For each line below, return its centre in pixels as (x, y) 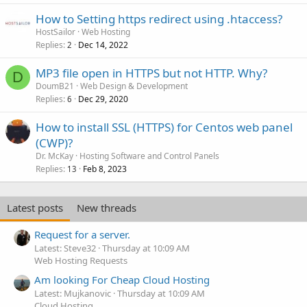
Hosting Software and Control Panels (149, 156)
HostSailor (56, 32)
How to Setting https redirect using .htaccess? (159, 19)
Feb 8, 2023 (105, 169)
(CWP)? (54, 143)
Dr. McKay (54, 156)
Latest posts (35, 207)
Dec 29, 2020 (103, 99)
